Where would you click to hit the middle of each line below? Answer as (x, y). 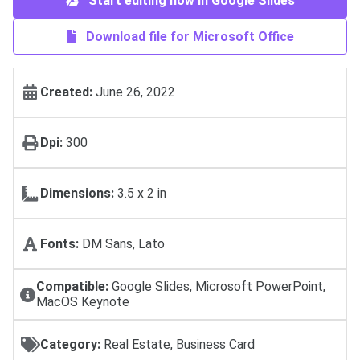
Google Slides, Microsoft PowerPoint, (217, 287)
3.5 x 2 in (140, 194)
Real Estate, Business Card (178, 345)
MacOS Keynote (82, 302)
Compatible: (72, 287)
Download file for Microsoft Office (188, 36)
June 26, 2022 (134, 92)
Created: (66, 92)
